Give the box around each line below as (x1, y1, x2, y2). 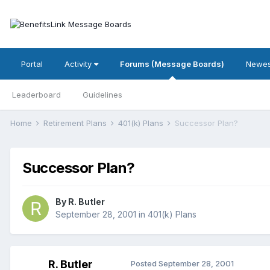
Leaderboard (12, 90, 61, 99)
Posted (131, 259, 159, 269)
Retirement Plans (43, 118, 109, 128)
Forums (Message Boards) (120, 59, 224, 69)
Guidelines (83, 90, 122, 99)
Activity (64, 59, 94, 69)
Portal (21, 59, 43, 69)
